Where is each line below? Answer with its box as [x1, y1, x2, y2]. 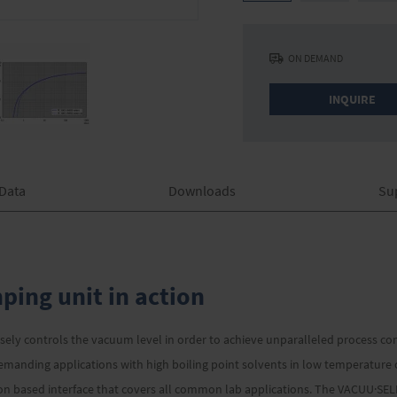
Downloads [168, 182, 236, 199]
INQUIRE [328, 91, 376, 107]
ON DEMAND [288, 51, 343, 65]
